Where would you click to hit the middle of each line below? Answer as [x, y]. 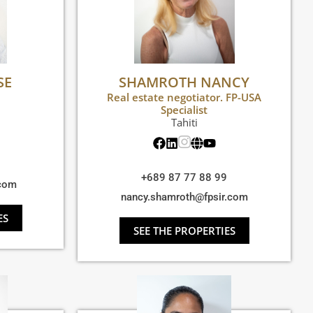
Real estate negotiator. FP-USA [184, 97]
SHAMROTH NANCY [184, 82]
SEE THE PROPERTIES [184, 231]
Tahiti [184, 123]
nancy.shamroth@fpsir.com [184, 197]
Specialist [184, 110]
